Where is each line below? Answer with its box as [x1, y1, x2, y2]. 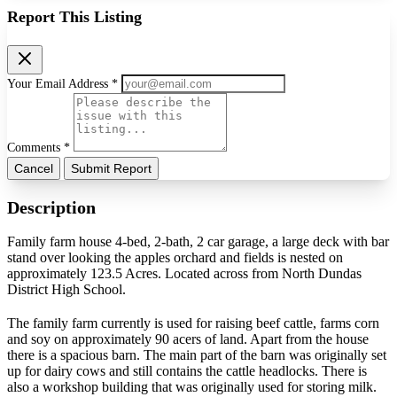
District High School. [7, 282, 126, 298]
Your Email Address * [7, 76, 121, 90]
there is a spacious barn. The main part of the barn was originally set [7, 347, 386, 363]
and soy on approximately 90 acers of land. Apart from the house [7, 331, 369, 347]
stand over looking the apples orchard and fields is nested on [7, 250, 343, 266]
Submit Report [71, 160, 152, 175]
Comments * [7, 140, 74, 154]
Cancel [14, 160, 53, 175]
